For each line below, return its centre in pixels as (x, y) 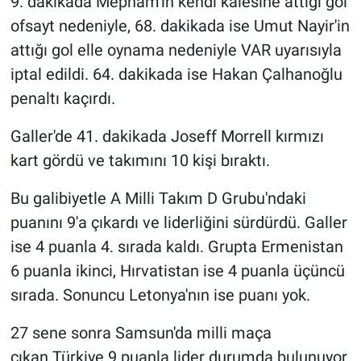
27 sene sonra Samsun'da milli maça (141, 332)
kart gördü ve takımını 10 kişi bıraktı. (140, 160)
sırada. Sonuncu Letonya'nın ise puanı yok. (160, 295)
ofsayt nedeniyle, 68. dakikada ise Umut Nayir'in (180, 25)
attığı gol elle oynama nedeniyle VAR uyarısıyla (176, 50)
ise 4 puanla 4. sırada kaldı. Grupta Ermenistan (176, 246)
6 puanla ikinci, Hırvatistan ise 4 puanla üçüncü (177, 270)
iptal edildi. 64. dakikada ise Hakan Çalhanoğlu (176, 74)
